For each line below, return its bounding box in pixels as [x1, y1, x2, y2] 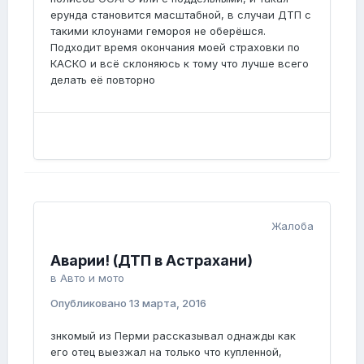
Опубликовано [50, 297, 129, 310]
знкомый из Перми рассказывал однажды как [50, 329, 296, 343]
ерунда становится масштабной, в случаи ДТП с [50, 8, 311, 22]
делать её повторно [50, 73, 155, 87]
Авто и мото [60, 271, 124, 285]
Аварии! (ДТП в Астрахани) [50, 252, 253, 270]
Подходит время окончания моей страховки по [50, 41, 300, 54]
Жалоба [271, 219, 314, 233]
